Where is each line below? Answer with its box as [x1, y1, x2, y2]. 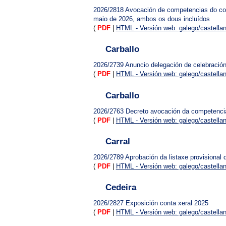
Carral [105, 136, 130, 146]
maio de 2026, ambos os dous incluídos [93, 15, 210, 23]
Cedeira [105, 182, 136, 192]
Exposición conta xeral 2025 [125, 199, 208, 207]
